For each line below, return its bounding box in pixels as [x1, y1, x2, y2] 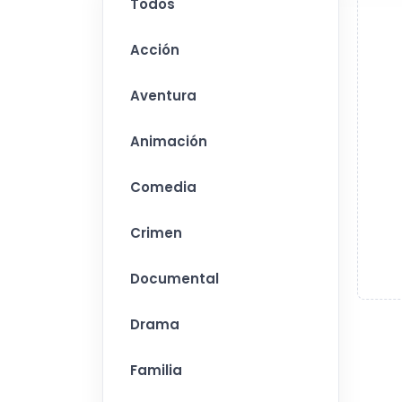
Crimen [130, 223, 182, 242]
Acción [130, 40, 179, 59]
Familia [130, 361, 182, 380]
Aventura [130, 86, 197, 105]
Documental [130, 269, 219, 288]
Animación [130, 132, 207, 151]
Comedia [130, 178, 197, 197]
